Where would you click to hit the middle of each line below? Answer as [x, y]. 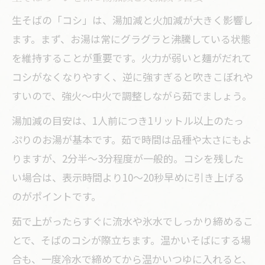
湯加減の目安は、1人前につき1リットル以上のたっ [128, 120]
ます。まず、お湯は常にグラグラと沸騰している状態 [131, 39]
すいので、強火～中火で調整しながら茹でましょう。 [132, 96]
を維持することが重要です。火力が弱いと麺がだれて [132, 58]
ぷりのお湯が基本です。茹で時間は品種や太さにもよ [132, 139]
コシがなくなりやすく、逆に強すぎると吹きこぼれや [132, 77]
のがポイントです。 [56, 196]
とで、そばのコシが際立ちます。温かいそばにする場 [131, 240]
